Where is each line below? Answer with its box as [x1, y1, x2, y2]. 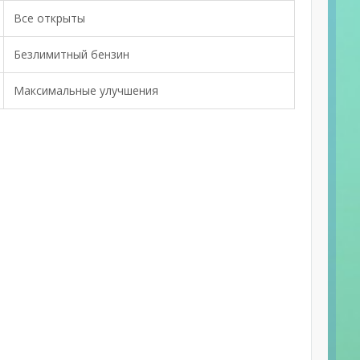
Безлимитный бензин [14, 47, 129, 62]
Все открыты [14, 10, 85, 26]
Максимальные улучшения [14, 83, 158, 98]
